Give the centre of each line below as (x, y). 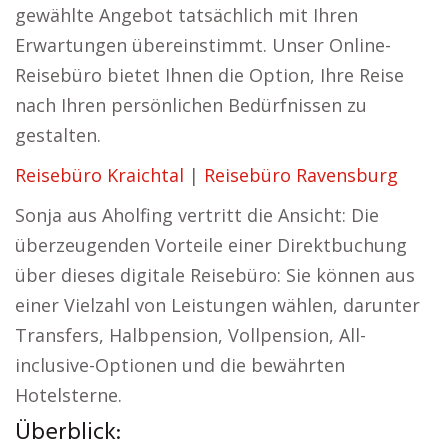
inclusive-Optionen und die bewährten (180, 365)
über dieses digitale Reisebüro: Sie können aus (215, 275)
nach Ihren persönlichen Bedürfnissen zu (191, 105)
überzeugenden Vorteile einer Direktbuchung (211, 245)
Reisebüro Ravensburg (301, 175)
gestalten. (58, 135)
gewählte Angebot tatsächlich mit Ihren (186, 15)
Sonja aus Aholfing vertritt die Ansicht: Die (197, 215)
